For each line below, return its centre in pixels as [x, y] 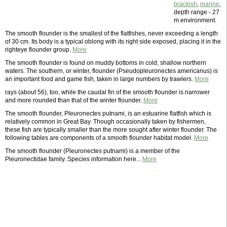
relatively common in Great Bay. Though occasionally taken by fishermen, [105, 122]
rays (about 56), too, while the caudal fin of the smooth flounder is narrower [107, 92]
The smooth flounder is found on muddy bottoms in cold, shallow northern [106, 63]
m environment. [195, 20]
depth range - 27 [197, 12]
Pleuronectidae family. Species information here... [74, 159]
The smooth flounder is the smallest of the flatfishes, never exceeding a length [111, 33]
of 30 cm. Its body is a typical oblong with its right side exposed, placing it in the [113, 42]
